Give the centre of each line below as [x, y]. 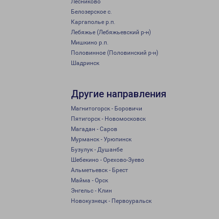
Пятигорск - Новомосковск [108, 119]
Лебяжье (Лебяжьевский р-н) [111, 32]
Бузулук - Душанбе [97, 150]
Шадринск [85, 63]
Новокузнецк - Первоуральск [111, 201]
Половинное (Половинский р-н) [115, 53]
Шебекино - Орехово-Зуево [108, 160]
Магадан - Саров [94, 129]
